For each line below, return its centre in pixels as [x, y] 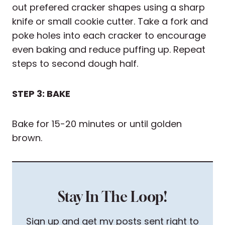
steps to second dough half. [75, 64]
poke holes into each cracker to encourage [109, 36]
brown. [27, 138]
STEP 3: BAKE [41, 94]
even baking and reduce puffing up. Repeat [109, 50]
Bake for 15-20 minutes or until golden [97, 124]
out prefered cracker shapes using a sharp [108, 8]
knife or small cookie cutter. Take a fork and [110, 22]
